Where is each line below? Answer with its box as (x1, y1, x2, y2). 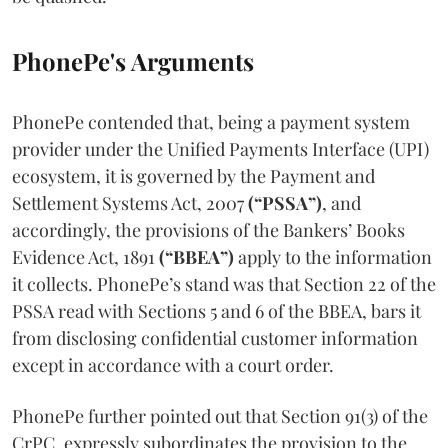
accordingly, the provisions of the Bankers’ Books (12, 217, 405, 242)
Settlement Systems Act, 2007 (12, 190, 248, 215)
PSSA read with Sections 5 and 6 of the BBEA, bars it (12, 298, 421, 323)
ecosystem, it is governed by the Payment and (12, 163, 375, 188)
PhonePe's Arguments (12, 44, 254, 77)
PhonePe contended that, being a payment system (12, 109, 410, 134)
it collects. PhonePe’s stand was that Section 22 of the (12, 271, 436, 296)
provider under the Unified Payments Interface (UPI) (12, 136, 429, 161)
